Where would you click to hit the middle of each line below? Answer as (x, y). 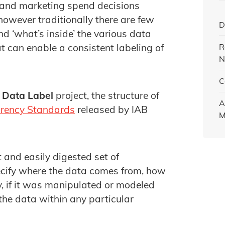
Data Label (28, 95)
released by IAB (111, 109)
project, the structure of (106, 95)
